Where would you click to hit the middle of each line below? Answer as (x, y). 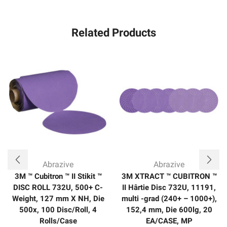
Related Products (113, 33)
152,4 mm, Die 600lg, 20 (169, 210)
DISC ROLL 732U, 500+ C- (58, 188)
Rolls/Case (58, 221)
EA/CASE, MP (169, 221)
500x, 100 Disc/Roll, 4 (58, 210)
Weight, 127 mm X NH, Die (58, 199)
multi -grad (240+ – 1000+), (169, 199)
